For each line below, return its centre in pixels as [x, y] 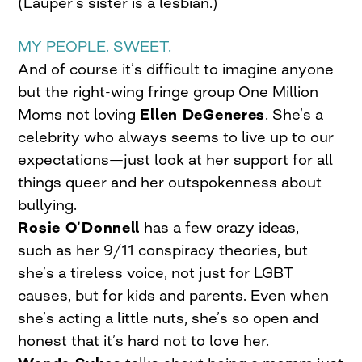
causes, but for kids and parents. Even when [174, 295]
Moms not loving [79, 114]
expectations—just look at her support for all [176, 159]
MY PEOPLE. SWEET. [95, 46]
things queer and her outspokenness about [170, 182]
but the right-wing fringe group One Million [168, 91]
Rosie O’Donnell [79, 227]
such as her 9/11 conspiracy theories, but [163, 250]
